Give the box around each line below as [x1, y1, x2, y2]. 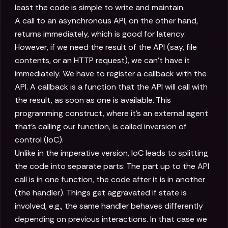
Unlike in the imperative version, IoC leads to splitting [15, 148, 208, 159]
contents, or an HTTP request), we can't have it [15, 55, 190, 66]
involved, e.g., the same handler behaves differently [15, 201, 203, 212]
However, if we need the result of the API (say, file [15, 42, 197, 53]
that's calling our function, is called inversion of [15, 121, 187, 132]
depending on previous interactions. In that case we [15, 214, 207, 225]
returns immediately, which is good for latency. [15, 28, 186, 40]
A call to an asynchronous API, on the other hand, [15, 15, 198, 26]
